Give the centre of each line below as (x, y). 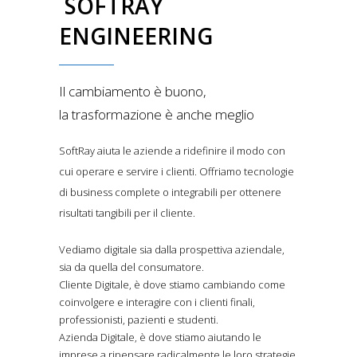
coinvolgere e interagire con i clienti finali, (157, 302)
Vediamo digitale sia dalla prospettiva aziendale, (172, 250)
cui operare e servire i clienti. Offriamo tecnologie (177, 172)
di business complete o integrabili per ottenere (170, 192)
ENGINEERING (136, 36)
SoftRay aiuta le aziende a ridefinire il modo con (172, 151)
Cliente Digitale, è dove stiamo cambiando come (172, 285)
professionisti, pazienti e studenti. (139, 320)
